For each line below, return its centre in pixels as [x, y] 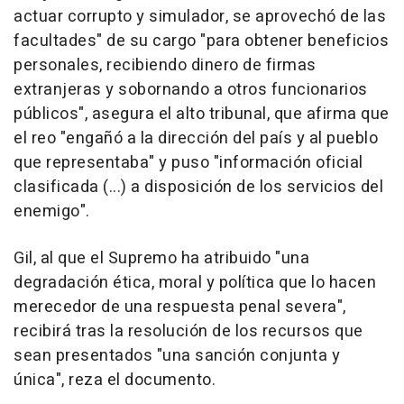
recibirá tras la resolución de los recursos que [188, 332]
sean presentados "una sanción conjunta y [177, 356]
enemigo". [52, 212]
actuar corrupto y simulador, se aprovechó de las [200, 17]
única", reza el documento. [115, 381]
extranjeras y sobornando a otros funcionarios [191, 90]
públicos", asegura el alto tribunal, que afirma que [202, 115]
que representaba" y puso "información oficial [188, 163]
